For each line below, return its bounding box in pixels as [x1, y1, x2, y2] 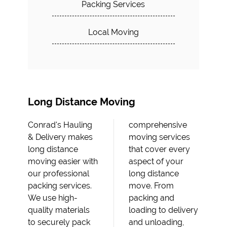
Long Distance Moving [28, 96, 135, 108]
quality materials [28, 205, 90, 215]
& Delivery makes [28, 132, 93, 142]
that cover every [129, 144, 190, 154]
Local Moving [88, 27, 139, 37]
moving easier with [28, 157, 98, 166]
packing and [129, 193, 174, 203]
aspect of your [129, 157, 183, 166]
